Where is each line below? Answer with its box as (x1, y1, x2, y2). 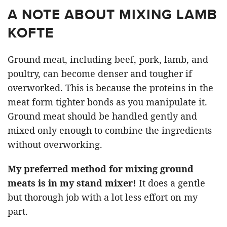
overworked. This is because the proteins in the (8, 81, 213, 94)
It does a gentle (136, 176, 205, 189)
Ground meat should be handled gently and (8, 109, 197, 122)
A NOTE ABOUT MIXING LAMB (8, 4, 217, 25)
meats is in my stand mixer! (8, 176, 136, 189)
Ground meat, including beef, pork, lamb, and (8, 53, 208, 65)
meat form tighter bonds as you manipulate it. (8, 95, 207, 108)
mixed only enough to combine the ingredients (8, 124, 212, 136)
